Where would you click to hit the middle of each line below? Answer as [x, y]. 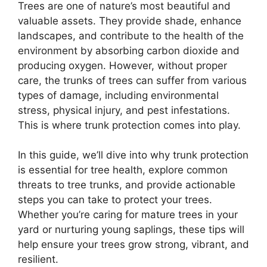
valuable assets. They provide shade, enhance [130, 21]
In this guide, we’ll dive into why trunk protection [133, 155]
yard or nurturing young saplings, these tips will [131, 230]
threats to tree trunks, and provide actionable [127, 185]
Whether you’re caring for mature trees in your [128, 215]
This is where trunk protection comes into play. [129, 125]
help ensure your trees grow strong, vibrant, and [133, 245]
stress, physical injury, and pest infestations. [124, 110]
